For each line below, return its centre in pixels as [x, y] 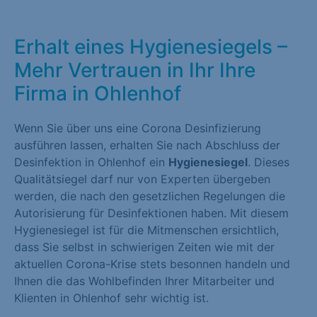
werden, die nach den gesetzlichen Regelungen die [150, 196]
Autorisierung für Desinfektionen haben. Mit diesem [151, 213]
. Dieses [269, 162]
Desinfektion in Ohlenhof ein [91, 162]
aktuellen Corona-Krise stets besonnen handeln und [152, 264]
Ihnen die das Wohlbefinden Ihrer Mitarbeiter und [144, 281]
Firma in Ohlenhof [98, 94]
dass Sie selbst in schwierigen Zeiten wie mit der [144, 247]
